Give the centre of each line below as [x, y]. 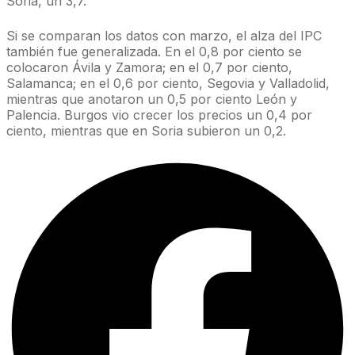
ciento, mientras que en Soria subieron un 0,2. [146, 130]
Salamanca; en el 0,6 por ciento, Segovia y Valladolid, [168, 83]
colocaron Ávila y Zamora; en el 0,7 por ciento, [149, 67]
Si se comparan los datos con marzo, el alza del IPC [164, 35]
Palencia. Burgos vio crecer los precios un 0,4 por [159, 115]
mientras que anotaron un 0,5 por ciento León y [152, 99]
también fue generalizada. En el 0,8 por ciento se [154, 51]
